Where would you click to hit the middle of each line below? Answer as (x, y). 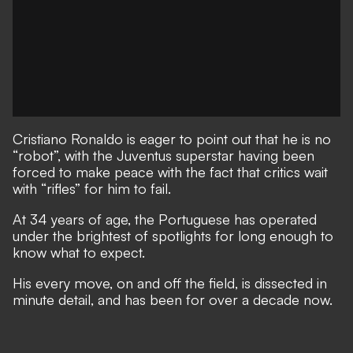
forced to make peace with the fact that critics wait (170, 172)
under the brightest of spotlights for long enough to (173, 236)
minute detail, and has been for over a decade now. (173, 299)
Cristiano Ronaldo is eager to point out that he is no (172, 139)
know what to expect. (79, 252)
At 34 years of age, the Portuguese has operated (165, 219)
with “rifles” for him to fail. (92, 188)
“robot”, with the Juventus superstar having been (163, 155)
